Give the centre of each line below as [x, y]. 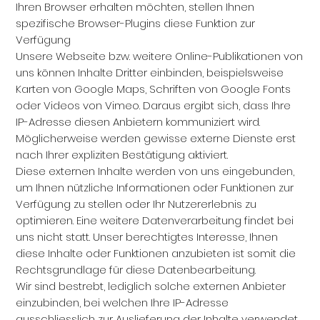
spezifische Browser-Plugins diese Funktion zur [136, 23]
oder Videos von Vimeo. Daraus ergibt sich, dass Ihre [154, 105]
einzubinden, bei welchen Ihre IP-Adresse [122, 302]
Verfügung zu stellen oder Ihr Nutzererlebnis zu [136, 204]
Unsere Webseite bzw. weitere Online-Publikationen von [160, 56]
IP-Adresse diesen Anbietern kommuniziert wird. [138, 122]
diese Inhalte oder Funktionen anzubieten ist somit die [156, 253]
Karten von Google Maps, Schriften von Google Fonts [154, 89]
